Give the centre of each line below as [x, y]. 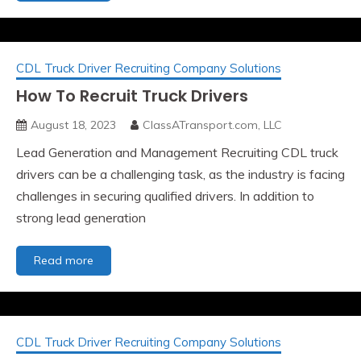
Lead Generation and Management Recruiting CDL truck [177, 153]
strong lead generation [81, 218]
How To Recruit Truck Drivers [132, 96]
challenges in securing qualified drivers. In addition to [165, 196]
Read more [64, 261]
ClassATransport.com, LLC [212, 125]
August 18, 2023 [73, 125]
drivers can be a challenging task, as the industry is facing [180, 174]
